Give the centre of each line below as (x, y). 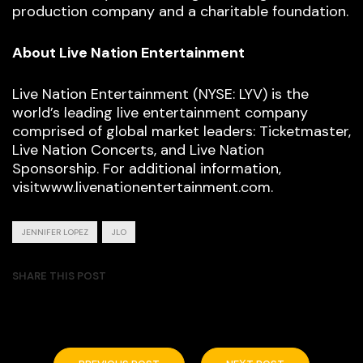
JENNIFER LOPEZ (55, 233)
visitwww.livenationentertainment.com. (143, 188)
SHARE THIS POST (59, 276)
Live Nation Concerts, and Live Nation (138, 150)
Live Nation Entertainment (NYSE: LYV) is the (160, 94)
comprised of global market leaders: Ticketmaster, (181, 132)
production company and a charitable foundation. (180, 12)
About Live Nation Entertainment (128, 53)
